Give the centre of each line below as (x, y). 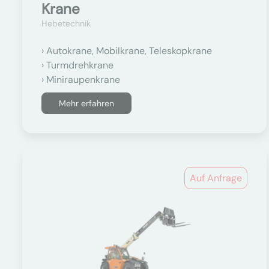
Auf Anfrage (216, 178)
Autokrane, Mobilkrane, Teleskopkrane (129, 51)
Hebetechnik (66, 23)
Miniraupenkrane (83, 80)
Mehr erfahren (86, 103)
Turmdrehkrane (80, 65)
